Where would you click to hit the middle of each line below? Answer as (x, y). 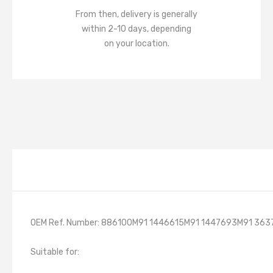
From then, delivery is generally (136, 14)
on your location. (136, 44)
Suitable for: (55, 252)
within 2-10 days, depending (136, 29)
